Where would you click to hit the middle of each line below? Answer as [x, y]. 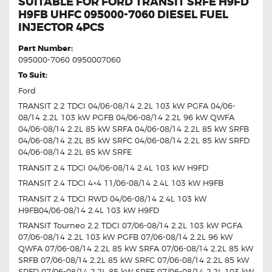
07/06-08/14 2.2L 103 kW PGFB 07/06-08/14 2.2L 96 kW [125, 237]
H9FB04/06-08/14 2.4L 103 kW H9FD [89, 210]
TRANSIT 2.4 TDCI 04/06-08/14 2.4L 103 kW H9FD [113, 167]
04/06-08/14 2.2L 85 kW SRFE [75, 152]
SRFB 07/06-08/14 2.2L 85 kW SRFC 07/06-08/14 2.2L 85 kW [134, 260]
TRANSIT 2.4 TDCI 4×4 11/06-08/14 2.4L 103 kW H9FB [121, 183]
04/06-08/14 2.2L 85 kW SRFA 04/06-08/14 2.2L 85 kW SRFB [134, 129]
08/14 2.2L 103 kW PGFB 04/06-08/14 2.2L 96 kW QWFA [126, 117]
